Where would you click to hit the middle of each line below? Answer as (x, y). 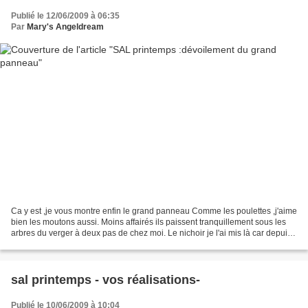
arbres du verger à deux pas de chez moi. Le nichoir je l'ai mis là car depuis (151, 233)
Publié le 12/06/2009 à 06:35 (65, 16)
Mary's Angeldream (65, 27)
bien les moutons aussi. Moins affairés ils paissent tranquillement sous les (148, 222)
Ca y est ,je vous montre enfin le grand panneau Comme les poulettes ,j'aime (154, 211)
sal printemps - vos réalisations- (106, 279)
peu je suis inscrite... (49, 244)
